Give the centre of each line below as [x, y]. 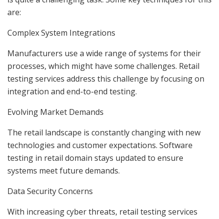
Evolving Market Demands [58, 112]
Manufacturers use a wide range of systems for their [104, 53]
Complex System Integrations [64, 33]
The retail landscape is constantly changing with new [104, 132]
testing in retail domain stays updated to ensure [95, 158]
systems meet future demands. [68, 170]
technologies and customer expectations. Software [100, 145]
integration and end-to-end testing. [75, 91]
